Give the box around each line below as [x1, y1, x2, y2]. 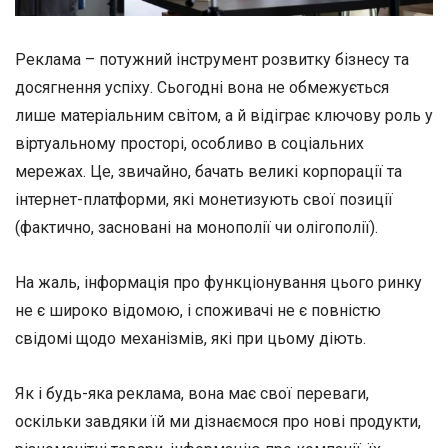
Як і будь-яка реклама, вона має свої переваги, [15, 384, 369, 404]
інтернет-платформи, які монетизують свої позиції [15, 190, 393, 209]
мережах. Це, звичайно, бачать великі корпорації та [15, 162, 402, 181]
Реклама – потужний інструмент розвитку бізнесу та [15, 50, 409, 69]
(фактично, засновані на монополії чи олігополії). [15, 218, 378, 237]
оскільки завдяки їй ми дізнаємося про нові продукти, [15, 412, 421, 432]
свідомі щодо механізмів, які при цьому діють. [15, 329, 366, 349]
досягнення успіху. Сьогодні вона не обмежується [15, 78, 389, 97]
